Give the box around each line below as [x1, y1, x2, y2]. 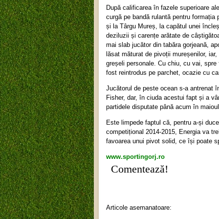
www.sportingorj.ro [106, 153, 165, 160]
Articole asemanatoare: [106, 204, 172, 211]
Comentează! [111, 163, 168, 175]
